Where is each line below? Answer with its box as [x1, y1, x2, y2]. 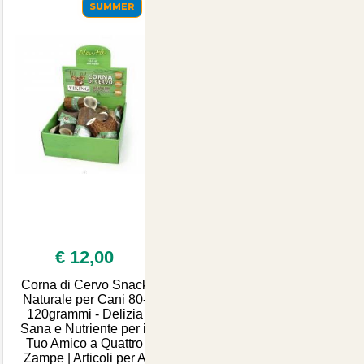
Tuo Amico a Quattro [26, 336, 144, 350]
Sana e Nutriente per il [19, 321, 149, 336]
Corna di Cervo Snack [20, 277, 149, 292]
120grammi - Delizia [26, 306, 143, 321]
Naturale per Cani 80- [22, 292, 147, 306]
